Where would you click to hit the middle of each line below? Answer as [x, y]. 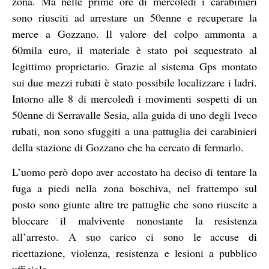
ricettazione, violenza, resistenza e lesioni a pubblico [134, 253]
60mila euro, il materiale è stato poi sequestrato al [134, 50]
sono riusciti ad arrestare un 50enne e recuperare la [134, 17]
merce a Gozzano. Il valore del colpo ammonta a [134, 33]
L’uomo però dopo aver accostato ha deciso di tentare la [134, 172]
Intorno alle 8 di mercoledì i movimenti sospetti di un [134, 98]
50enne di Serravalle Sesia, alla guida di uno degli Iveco [134, 114]
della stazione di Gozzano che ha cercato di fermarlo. [128, 147]
